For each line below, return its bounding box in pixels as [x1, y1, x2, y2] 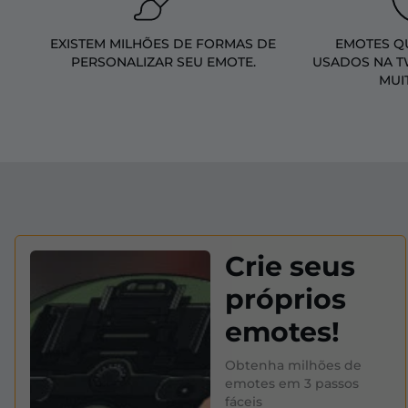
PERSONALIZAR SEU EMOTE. [70, 54, 256, 71]
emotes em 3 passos [225, 375, 359, 393]
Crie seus [225, 250, 355, 284]
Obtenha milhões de [225, 357, 362, 374]
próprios [225, 282, 346, 317]
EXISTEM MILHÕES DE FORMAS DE [50, 36, 277, 53]
